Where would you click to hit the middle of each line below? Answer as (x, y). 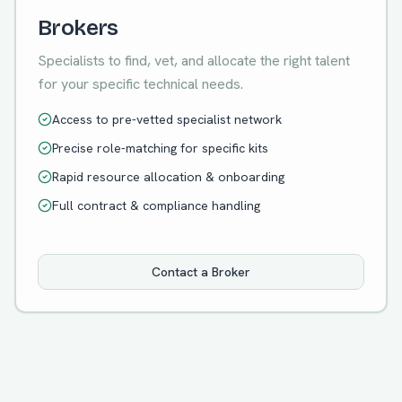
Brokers (78, 28)
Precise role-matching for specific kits (160, 148)
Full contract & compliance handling (156, 205)
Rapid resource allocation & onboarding (168, 177)
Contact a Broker (201, 272)
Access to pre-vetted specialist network (167, 119)
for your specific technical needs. (140, 84)
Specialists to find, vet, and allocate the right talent (194, 61)
